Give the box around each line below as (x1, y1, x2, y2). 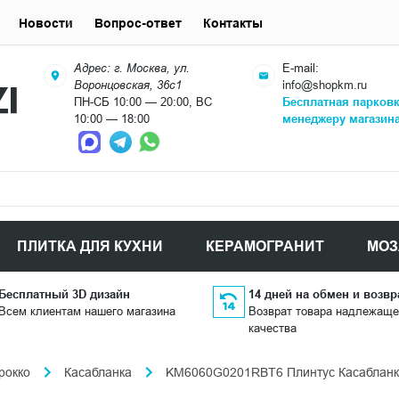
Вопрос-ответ (94, 15, 182, 30)
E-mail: (282, 61, 320, 75)
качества (248, 321, 297, 335)
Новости (19, 15, 73, 30)
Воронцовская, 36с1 (74, 77, 183, 92)
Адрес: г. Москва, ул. (74, 61, 191, 75)
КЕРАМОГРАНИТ (206, 238, 324, 255)
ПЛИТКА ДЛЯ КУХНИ (17, 238, 163, 255)
